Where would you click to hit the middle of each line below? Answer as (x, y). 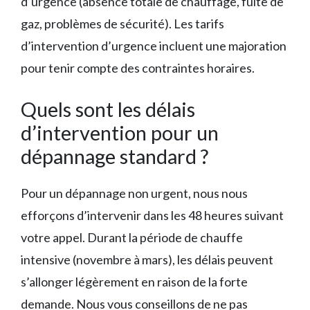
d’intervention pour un (120, 133)
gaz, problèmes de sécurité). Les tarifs (122, 24)
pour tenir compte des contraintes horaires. (138, 68)
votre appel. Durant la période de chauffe (132, 238)
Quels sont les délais (108, 109)
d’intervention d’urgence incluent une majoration (154, 46)
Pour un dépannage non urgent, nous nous (134, 193)
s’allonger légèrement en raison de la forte (134, 282)
